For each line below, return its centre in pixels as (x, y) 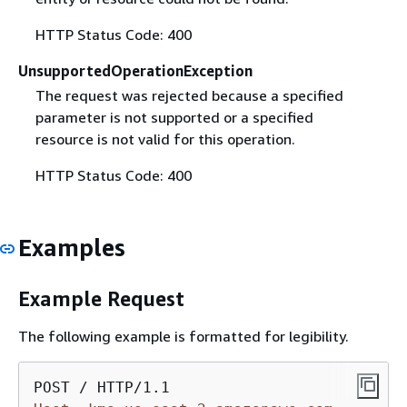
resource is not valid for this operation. (165, 139)
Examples (72, 248)
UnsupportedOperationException (135, 70)
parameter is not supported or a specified (174, 117)
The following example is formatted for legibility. (184, 336)
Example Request (101, 298)
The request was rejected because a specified (189, 95)
